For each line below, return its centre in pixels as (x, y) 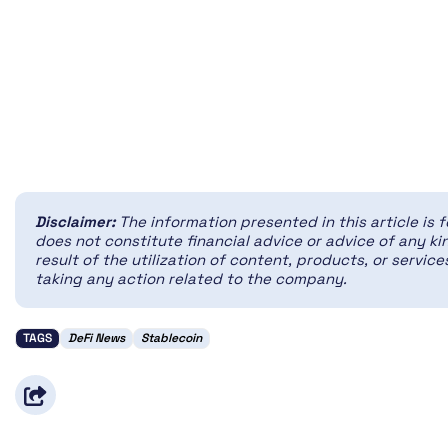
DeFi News (96, 338)
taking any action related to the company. (191, 279)
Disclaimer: (77, 222)
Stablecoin (171, 338)
